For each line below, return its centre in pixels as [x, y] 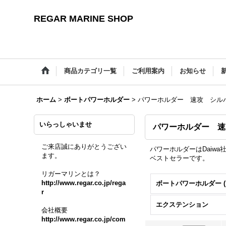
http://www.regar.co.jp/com [84, 219]
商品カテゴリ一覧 [91, 71]
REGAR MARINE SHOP [84, 19]
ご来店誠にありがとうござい [84, 147]
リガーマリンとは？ [71, 174]
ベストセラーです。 [180, 158]
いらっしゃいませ [66, 124]
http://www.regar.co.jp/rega [84, 183]
